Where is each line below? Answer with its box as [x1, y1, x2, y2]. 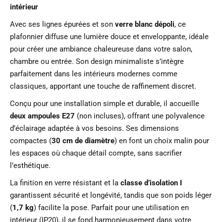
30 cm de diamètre [52, 136, 114, 145]
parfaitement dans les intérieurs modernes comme [10, 69, 177, 78]
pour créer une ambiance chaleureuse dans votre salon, [10, 44, 192, 54]
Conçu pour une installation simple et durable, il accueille [10, 99, 199, 108]
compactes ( [10, 136, 52, 145]
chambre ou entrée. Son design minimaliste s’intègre [10, 56, 184, 66]
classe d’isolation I [120, 178, 182, 187]
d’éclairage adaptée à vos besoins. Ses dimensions [10, 123, 179, 133]
